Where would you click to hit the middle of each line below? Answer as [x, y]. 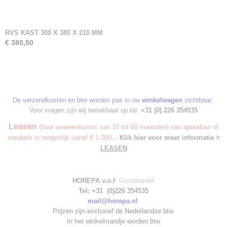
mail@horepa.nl [112, 201]
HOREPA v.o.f [95, 181]
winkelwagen [162, 100]
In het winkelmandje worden [107, 221]
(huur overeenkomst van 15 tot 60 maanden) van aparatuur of [128, 127]
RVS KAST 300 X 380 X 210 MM [54, 33]
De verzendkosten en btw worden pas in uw [77, 100]
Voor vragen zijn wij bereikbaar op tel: [85, 110]
